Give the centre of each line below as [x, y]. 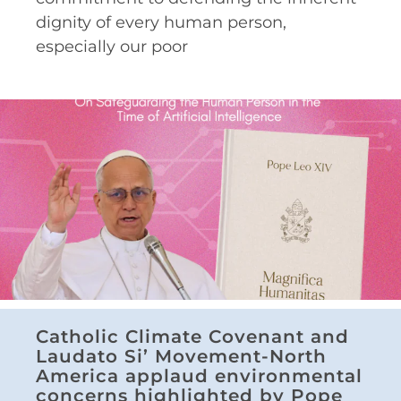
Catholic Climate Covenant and [192, 336]
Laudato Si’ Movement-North [181, 356]
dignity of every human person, [161, 22]
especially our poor [112, 46]
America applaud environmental [199, 375]
